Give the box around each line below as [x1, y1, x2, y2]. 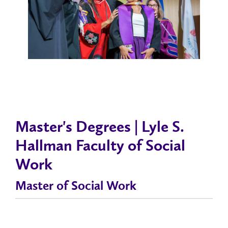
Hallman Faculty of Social [15, 138, 185, 155]
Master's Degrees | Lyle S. [15, 119, 184, 136]
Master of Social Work [15, 180, 136, 193]
